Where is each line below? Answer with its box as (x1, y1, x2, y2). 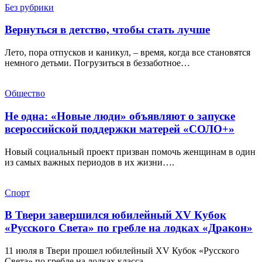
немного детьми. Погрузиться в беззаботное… (5, 58, 190, 68)
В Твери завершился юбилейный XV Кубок (5, 209, 226, 222)
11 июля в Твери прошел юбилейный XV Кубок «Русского (5, 246, 239, 256)
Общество (5, 88, 45, 99)
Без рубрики (5, 2, 54, 12)
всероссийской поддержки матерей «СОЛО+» (5, 122, 235, 135)
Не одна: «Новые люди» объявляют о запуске (5, 109, 235, 122)
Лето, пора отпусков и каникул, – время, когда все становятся (5, 47, 250, 58)
